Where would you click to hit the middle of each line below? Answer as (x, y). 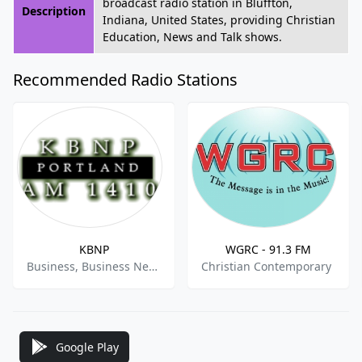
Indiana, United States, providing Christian (219, 20)
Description (54, 11)
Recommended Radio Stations (125, 80)
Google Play (87, 347)
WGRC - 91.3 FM (268, 249)
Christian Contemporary (266, 266)
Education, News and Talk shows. (192, 37)
